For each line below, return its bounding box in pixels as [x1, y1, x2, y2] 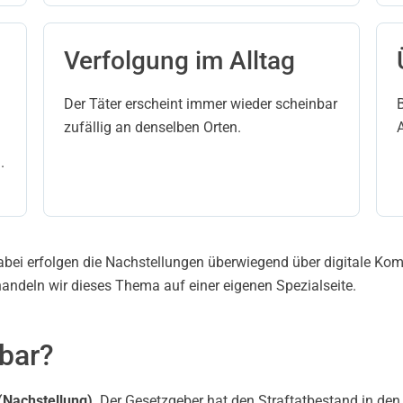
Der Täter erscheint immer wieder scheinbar [64, 95, 337, 112]
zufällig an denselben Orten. [64, 119, 241, 136]
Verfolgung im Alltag [64, 46, 295, 76]
